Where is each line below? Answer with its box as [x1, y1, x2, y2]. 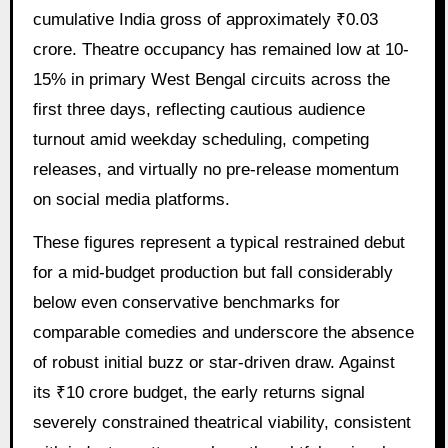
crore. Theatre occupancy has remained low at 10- [32, 39, 409, 59]
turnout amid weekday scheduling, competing [32, 129, 369, 149]
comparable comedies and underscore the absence [32, 322, 414, 342]
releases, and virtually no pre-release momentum [32, 159, 399, 179]
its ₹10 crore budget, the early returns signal [32, 382, 365, 402]
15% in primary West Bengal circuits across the [32, 69, 390, 89]
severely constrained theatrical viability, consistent [32, 412, 411, 432]
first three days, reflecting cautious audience [32, 99, 365, 119]
